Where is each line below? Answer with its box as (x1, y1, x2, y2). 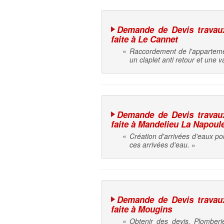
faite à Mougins (111, 203, 172, 215)
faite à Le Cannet (111, 33, 178, 45)
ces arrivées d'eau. (129, 139, 189, 150)
